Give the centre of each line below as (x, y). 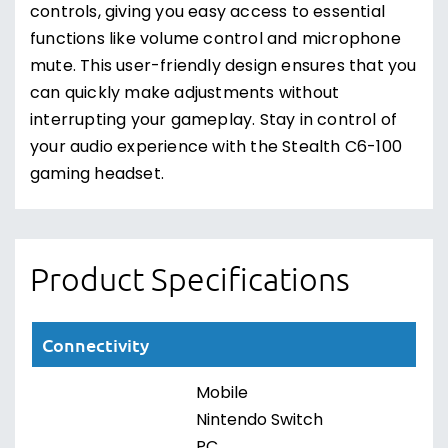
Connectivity (95, 344)
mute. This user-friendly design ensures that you (223, 67)
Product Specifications (190, 279)
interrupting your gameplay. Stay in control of (214, 121)
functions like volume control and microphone (215, 40)
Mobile (222, 394)
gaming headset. (97, 175)
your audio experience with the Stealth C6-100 (216, 148)
